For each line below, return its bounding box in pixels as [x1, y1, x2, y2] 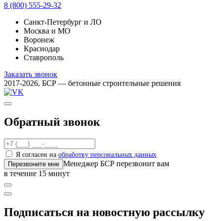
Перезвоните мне [8, 160, 59, 168]
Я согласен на [14, 151, 58, 159]
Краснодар [24, 44, 60, 53]
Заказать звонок [4, 70, 57, 79]
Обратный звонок [4, 115, 100, 129]
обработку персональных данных [58, 151, 156, 159]
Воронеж [24, 36, 54, 44]
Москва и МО [24, 27, 71, 36]
